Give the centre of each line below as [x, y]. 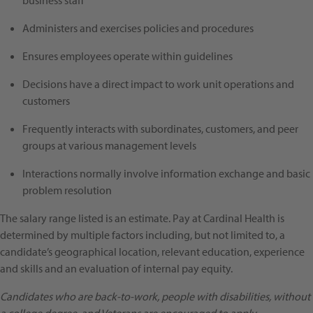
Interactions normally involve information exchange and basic [166, 174]
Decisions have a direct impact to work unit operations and [158, 84]
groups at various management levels [109, 146]
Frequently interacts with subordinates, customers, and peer [160, 129]
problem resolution [67, 190]
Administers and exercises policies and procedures [138, 28]
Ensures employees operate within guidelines [128, 56]
